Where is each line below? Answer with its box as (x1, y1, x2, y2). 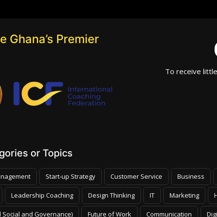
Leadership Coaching (11, 190, 73, 200)
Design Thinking (88, 190, 135, 200)
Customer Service (110, 171, 162, 181)
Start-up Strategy (46, 171, 95, 181)
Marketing (170, 190, 199, 200)
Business (177, 171, 204, 181)
